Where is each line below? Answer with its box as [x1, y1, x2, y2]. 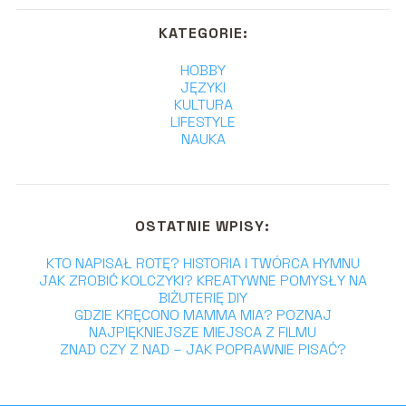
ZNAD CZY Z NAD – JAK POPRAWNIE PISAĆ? [59, 339, 346, 359]
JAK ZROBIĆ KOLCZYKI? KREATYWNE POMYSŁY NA [38, 270, 367, 290]
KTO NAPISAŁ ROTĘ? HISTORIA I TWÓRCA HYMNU [45, 253, 360, 273]
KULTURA [173, 94, 233, 114]
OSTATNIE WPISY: [135, 216, 271, 236]
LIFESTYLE [170, 111, 236, 131]
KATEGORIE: [158, 23, 248, 43]
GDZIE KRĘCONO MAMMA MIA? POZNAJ [73, 304, 332, 324]
